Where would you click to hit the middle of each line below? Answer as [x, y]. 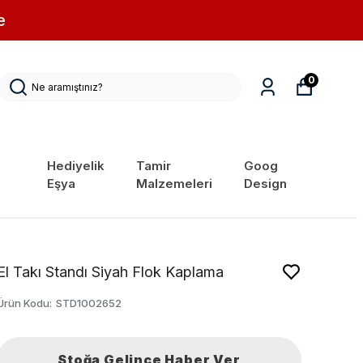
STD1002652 [89, 303]
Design [265, 184]
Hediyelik [76, 166]
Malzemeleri [175, 184]
